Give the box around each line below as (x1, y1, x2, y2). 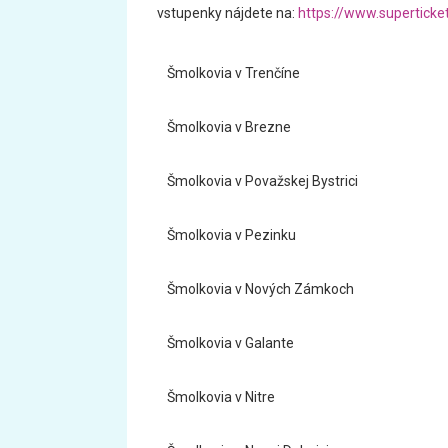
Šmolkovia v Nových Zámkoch (167, 281, 354, 297)
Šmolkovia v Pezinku (167, 227, 296, 243)
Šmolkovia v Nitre (167, 389, 275, 405)
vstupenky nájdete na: (157, 5, 298, 21)
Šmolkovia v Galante (167, 335, 294, 351)
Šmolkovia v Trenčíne (167, 65, 300, 81)
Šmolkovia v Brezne (167, 119, 291, 135)
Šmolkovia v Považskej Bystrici (167, 173, 358, 189)
